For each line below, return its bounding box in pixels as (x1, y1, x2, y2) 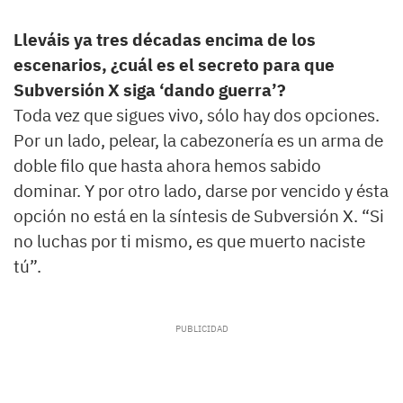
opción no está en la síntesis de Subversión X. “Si (13, 205, 384, 228)
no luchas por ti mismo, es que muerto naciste (13, 230, 365, 253)
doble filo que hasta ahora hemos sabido (13, 155, 321, 177)
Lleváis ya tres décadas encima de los (13, 29, 316, 51)
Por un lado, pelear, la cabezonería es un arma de (13, 130, 383, 152)
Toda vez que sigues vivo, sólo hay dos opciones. (13, 104, 380, 127)
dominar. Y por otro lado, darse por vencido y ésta (13, 180, 389, 202)
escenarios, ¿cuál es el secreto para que (13, 54, 335, 76)
